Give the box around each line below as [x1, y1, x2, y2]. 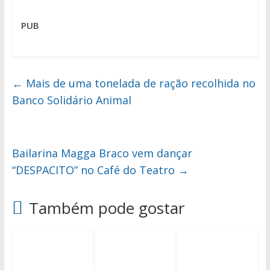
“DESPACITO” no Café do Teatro [11, 163, 178, 178]
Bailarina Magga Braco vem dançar [11, 146, 192, 161]
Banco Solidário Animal [11, 93, 131, 108]
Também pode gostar [28, 197, 184, 219]
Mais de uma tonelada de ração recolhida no [22, 76, 256, 91]
